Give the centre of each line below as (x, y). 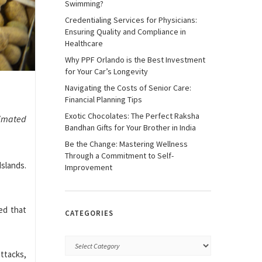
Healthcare (84, 43)
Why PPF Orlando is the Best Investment (135, 60)
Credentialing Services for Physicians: (131, 20)
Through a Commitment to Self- (119, 156)
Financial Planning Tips (104, 99)
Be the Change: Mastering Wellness (126, 144)
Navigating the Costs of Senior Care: (128, 88)
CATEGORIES (89, 213)
